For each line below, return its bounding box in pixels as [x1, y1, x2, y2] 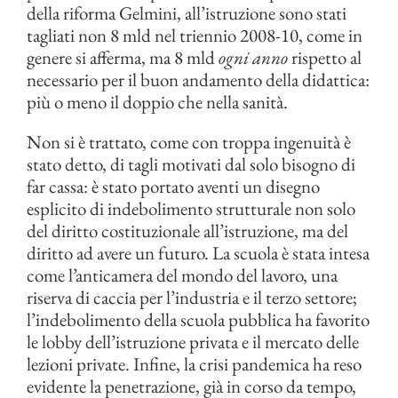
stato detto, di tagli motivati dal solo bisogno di [27, 152, 355, 177]
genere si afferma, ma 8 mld [27, 45, 219, 70]
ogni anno [219, 45, 288, 70]
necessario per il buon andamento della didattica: [27, 68, 370, 92]
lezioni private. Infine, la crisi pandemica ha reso [27, 352, 362, 377]
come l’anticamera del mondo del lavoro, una [27, 263, 338, 288]
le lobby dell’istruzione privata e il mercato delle [27, 330, 359, 354]
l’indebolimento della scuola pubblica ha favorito [27, 307, 370, 332]
